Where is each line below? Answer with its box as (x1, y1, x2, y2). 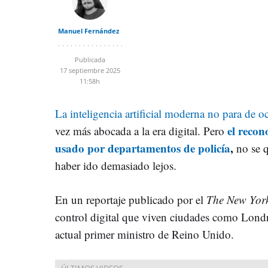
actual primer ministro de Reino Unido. (55, 226, 234, 242)
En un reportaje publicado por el (55, 191, 206, 207)
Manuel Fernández (57, 26, 119, 35)
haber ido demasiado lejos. (55, 157, 176, 173)
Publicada (74, 54, 105, 64)
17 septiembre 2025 (59, 65, 120, 75)
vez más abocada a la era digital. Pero (55, 123, 227, 138)
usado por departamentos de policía (55, 139, 230, 156)
